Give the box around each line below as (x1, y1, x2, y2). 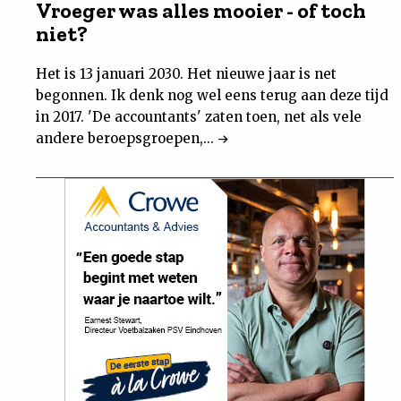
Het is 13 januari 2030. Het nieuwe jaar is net (36, 64, 337, 82)
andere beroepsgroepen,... (36, 129, 218, 147)
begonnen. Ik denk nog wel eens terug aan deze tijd (36, 86, 388, 104)
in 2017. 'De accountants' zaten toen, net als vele (36, 107, 362, 125)
